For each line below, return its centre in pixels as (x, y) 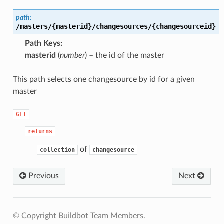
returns (40, 131)
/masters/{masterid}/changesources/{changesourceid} (116, 26)
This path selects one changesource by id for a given (104, 79)
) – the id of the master (124, 55)
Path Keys (42, 43)
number (72, 55)
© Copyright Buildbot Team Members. (79, 216)
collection (57, 150)
